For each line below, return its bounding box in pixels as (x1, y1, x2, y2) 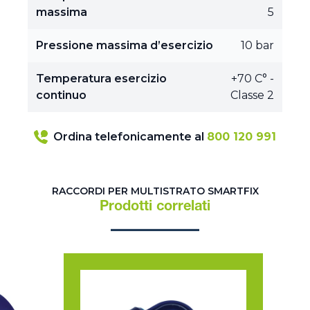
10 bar (241, 39, 274, 53)
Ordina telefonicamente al (53, 130, 207, 144)
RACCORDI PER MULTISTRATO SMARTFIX (51, 185, 259, 198)
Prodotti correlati (100, 201, 210, 215)
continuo (36, 89, 86, 102)
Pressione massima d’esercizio (36, 39, 213, 53)
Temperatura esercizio (36, 72, 167, 86)
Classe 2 (230, 89, 274, 102)
